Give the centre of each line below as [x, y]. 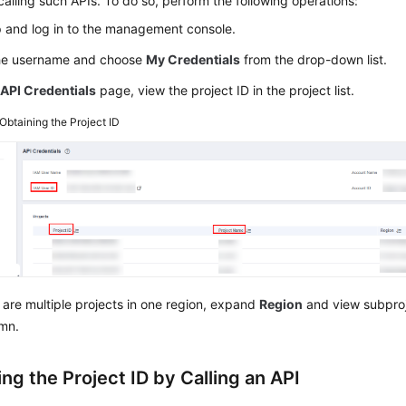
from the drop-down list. [314, 60]
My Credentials [193, 60]
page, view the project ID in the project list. [226, 91]
